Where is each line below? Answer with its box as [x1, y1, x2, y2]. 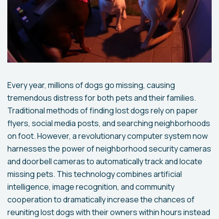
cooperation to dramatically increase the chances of [7, 194, 195, 205]
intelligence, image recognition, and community [7, 181, 175, 192]
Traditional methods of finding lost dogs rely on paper [7, 105, 198, 116]
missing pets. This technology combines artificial [7, 168, 182, 179]
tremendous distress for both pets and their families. [7, 92, 196, 103]
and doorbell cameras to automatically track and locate [7, 155, 202, 167]
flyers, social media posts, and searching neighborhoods [7, 117, 210, 129]
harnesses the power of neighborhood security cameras [7, 143, 211, 154]
